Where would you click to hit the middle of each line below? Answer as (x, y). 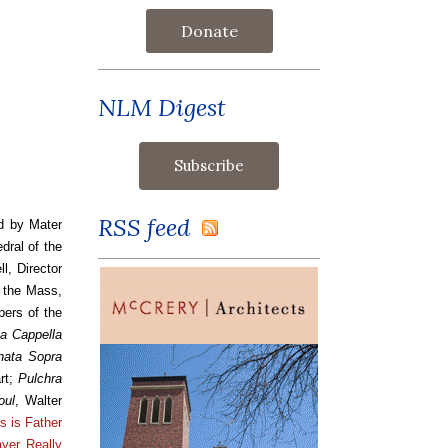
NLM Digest (162, 107)
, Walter (38, 400)
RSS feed (150, 227)
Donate (209, 30)
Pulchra (40, 378)
